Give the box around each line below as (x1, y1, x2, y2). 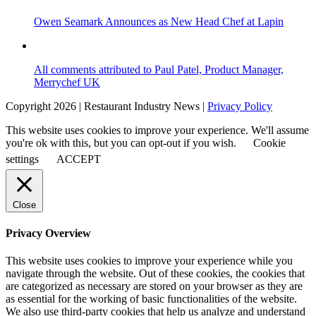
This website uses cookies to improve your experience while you (6, 255, 293, 267)
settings (6, 152, 39, 165)
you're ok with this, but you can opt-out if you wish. (6, 136, 239, 149)
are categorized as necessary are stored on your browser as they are (6, 280, 303, 293)
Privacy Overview (6, 227, 91, 240)
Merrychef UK (34, 75, 100, 88)
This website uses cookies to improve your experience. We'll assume (6, 123, 309, 136)
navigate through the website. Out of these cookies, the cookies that (6, 267, 305, 280)
